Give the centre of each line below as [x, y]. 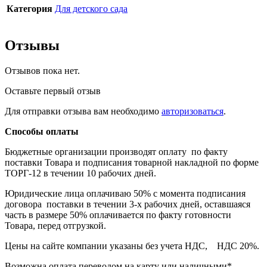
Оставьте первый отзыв [53, 91]
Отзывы [32, 46]
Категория [30, 9]
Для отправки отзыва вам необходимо [83, 111]
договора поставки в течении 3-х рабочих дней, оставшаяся [128, 204]
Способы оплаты [42, 132]
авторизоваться [193, 111]
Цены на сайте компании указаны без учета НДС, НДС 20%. [132, 246]
